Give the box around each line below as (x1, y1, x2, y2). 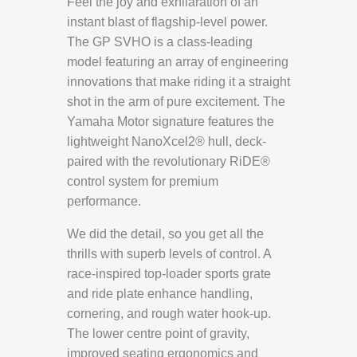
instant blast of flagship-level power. (67, 15, 268, 29)
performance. (67, 194, 141, 209)
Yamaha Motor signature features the (67, 115, 274, 129)
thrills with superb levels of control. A (67, 247, 271, 261)
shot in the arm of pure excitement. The (67, 95, 285, 109)
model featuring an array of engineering (67, 55, 288, 69)
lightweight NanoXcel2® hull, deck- (67, 135, 266, 149)
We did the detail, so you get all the (67, 227, 264, 241)
